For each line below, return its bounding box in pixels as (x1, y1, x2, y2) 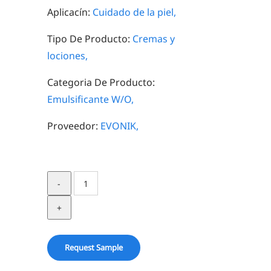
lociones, (47, 49, 88, 62)
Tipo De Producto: (47, 32, 132, 45)
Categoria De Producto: (47, 76, 155, 89)
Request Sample (64, 242, 123, 253)
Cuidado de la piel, (92, 5, 176, 19)
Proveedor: (47, 119, 100, 132)
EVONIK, (100, 119, 139, 132)
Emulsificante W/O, (47, 93, 134, 106)
